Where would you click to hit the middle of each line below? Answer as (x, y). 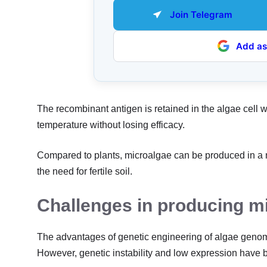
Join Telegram (201, 14)
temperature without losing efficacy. (111, 125)
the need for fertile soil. (85, 171)
